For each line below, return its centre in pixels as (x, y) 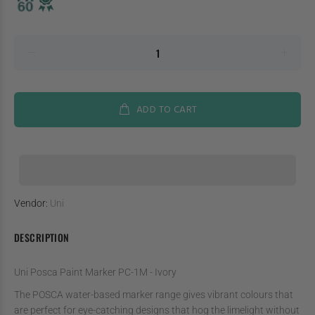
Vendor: (31, 203)
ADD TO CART (167, 110)
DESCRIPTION (42, 237)
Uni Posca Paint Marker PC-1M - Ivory (95, 272)
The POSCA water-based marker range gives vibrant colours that (154, 295)
